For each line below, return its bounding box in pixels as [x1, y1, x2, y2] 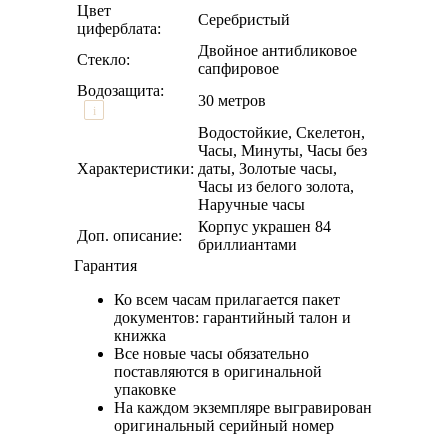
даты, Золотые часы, [198, 159, 337, 177]
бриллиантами [198, 235, 297, 253]
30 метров [198, 91, 266, 109]
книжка [114, 326, 166, 344]
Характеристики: [77, 159, 194, 177]
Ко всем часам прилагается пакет [114, 290, 340, 308]
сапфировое [198, 59, 279, 77]
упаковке [114, 380, 176, 398]
